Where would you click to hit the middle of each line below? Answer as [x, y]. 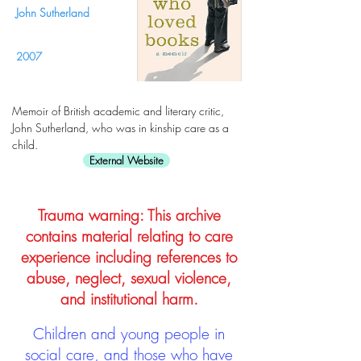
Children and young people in [129, 334]
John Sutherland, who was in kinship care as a [120, 128]
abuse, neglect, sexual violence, [129, 278]
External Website [127, 160]
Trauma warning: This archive [129, 215]
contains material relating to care [129, 236]
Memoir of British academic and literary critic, [118, 111]
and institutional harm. [129, 299]
